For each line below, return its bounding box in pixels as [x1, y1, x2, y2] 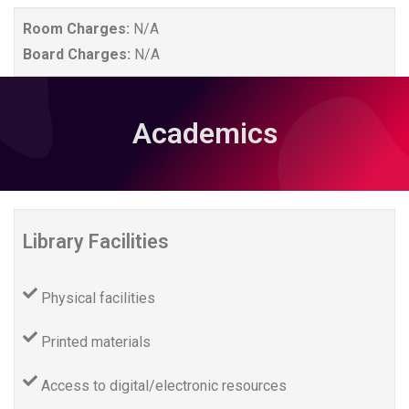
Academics [131, 116, 278, 152]
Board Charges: [23, 46, 134, 64]
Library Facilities [23, 230, 169, 254]
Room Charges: [23, 20, 133, 38]
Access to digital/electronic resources [41, 377, 287, 395]
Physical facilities [41, 289, 155, 308]
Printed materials [41, 333, 151, 351]
